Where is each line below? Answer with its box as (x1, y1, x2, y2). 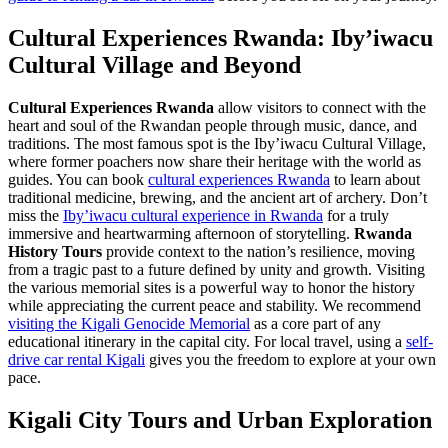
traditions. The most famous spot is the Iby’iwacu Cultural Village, (8, 135, 426, 153)
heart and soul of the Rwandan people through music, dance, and (8, 117, 417, 135)
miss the (8, 207, 63, 225)
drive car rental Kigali (8, 351, 145, 369)
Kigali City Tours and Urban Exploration (8, 406, 432, 433)
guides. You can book (8, 171, 148, 189)
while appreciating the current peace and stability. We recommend (8, 297, 421, 315)
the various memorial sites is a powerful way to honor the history (8, 279, 415, 297)
